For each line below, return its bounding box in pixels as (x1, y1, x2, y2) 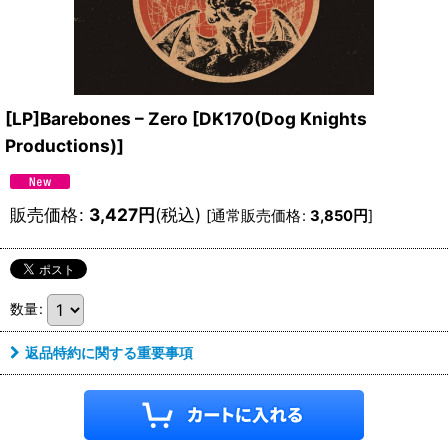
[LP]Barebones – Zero (5, 108, 188, 129)
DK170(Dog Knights (199, 108, 367, 129)
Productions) (5, 135, 117, 156)
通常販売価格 (211, 207, 301, 225)
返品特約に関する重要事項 (25, 344, 193, 361)
